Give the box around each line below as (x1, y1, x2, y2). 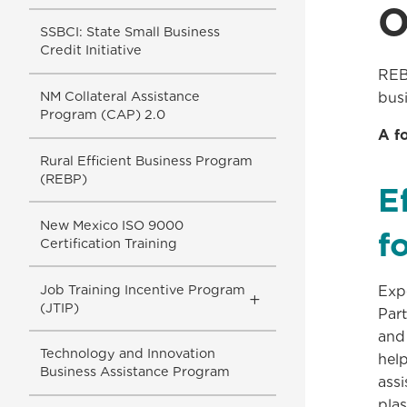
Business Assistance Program (39, 363, 230, 380)
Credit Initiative (39, 42, 142, 58)
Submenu (258, 307, 342, 330)
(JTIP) (39, 299, 79, 315)
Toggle (258, 285, 319, 308)
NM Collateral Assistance (39, 88, 200, 104)
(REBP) (39, 170, 87, 186)
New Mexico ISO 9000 (39, 216, 184, 233)
